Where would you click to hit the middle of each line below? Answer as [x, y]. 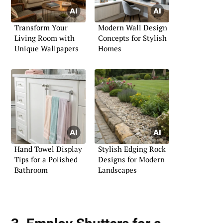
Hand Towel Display [48, 149]
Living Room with [45, 38]
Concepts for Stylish [132, 38]
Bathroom [31, 169]
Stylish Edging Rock [132, 149]
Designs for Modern [131, 159]
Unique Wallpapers [47, 49]
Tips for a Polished [46, 159]
